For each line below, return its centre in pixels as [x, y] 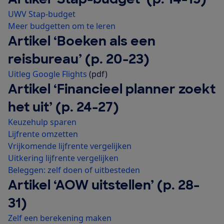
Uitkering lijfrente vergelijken [63, 158]
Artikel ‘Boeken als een [82, 41]
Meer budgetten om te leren [62, 26]
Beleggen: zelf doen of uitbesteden [74, 170]
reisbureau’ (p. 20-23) [79, 59]
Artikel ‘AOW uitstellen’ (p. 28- [104, 185]
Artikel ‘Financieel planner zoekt [112, 89]
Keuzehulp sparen [42, 122]
